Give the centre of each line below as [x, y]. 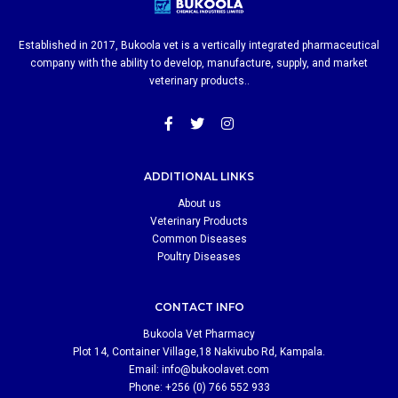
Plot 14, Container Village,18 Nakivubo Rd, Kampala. [199, 351]
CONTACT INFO [199, 306]
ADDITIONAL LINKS [199, 176]
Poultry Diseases [199, 256]
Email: [145, 369]
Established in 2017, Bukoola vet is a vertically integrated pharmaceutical [199, 45]
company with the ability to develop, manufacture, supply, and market [199, 63]
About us [199, 203]
